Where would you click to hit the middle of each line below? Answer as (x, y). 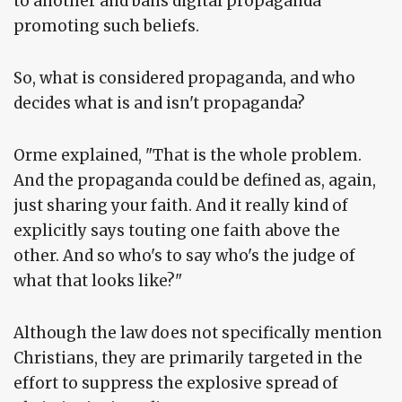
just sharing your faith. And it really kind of (181, 206)
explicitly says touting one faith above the (177, 231)
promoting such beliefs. (106, 26)
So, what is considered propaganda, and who (184, 79)
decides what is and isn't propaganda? (159, 104)
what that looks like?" (98, 281)
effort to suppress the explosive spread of (176, 384)
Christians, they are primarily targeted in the (188, 358)
